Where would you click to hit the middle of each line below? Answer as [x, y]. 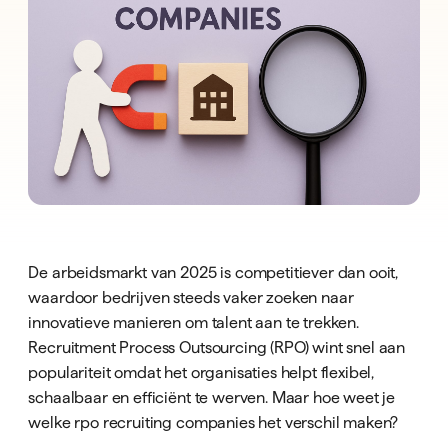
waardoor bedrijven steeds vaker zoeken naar [191, 296]
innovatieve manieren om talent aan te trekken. [193, 321]
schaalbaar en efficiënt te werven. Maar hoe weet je [212, 396]
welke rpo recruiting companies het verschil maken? [213, 421]
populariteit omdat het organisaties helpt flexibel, [201, 371]
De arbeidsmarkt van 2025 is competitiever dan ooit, [213, 271]
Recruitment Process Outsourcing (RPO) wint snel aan [217, 346]
